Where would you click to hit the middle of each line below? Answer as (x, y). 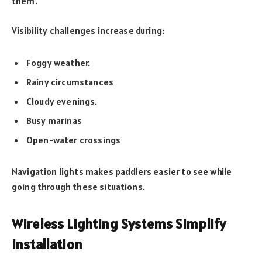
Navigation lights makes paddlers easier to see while (122, 172)
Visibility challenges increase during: (88, 31)
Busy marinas (54, 120)
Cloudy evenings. (62, 101)
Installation (47, 244)
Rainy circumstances (70, 82)
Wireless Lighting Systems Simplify (119, 223)
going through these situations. (80, 187)
